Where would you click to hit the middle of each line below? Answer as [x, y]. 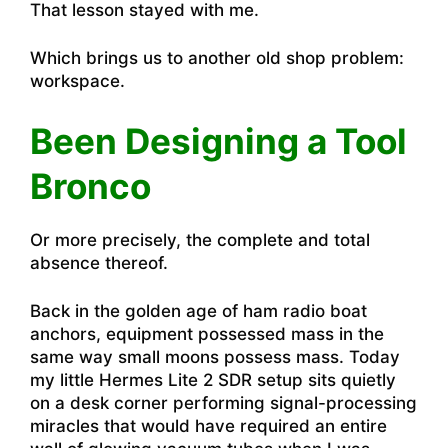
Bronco [90, 185]
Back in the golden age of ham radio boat [198, 311]
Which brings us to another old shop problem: [217, 58]
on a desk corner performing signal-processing [223, 403]
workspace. [77, 81]
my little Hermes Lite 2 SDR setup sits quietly [213, 380]
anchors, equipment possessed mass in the [207, 334]
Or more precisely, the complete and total [200, 239]
